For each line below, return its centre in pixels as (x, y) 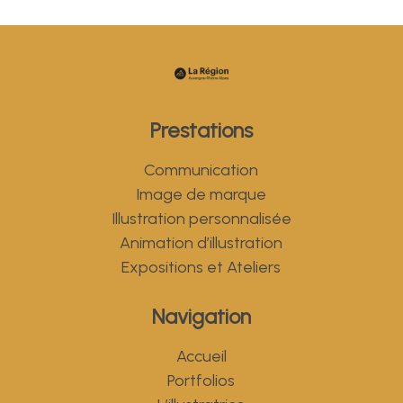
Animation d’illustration (201, 242)
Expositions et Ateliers (201, 267)
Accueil (201, 356)
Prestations (201, 130)
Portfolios (201, 380)
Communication (201, 170)
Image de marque (201, 194)
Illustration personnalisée (201, 218)
